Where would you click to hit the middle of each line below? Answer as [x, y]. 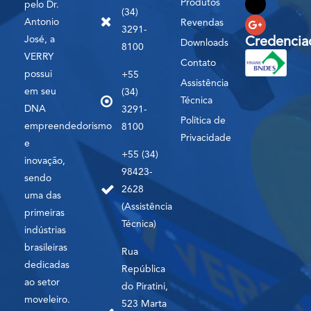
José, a [40, 39]
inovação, [45, 161]
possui [38, 74]
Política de [203, 120]
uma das [43, 195]
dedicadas [47, 265]
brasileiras [46, 247]
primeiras [44, 213]
